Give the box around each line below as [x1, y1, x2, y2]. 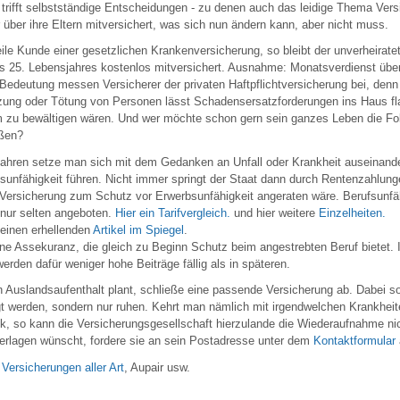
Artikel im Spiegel [93, 222, 184, 237]
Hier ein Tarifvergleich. [115, 205, 234, 220]
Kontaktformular [313, 334, 396, 348]
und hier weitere [234, 205, 319, 220]
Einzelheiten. [319, 205, 386, 220]
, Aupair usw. [124, 360, 190, 374]
